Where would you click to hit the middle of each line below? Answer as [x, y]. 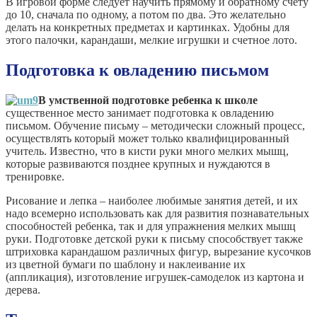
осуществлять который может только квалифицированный [148, 138]
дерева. [23, 289]
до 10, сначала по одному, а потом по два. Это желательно [146, 15]
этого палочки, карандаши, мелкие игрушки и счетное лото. [151, 40]
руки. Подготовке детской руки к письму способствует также [154, 238]
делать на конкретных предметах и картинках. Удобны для [148, 28]
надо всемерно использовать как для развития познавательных [157, 213]
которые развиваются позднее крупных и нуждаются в [138, 163]
